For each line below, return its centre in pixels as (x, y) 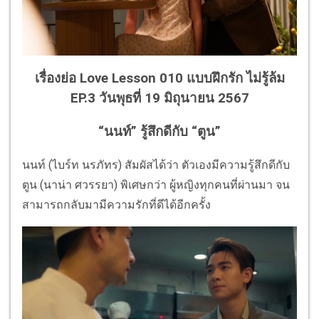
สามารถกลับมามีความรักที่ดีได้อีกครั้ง (116, 204)
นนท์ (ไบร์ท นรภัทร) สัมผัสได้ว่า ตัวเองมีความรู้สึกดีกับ (156, 164)
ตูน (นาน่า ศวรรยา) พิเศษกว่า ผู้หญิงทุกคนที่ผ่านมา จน (156, 184)
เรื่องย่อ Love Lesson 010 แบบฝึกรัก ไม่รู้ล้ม (159, 79)
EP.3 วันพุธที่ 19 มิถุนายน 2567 (159, 99)
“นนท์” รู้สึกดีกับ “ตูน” (159, 132)
